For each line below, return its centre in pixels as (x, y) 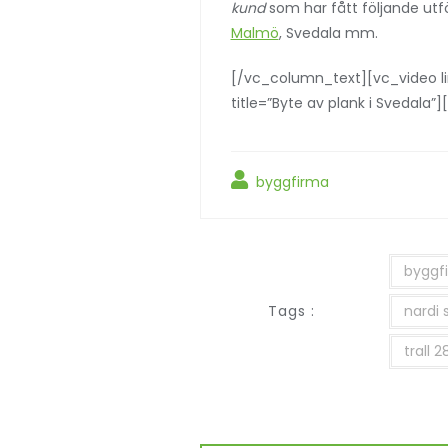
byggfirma (290, 181)
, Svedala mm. (328, 32)
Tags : (291, 310)
